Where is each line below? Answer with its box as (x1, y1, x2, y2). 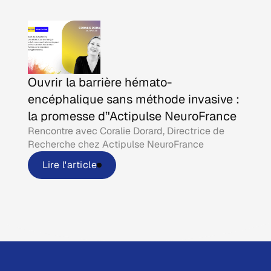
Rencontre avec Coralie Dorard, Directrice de (28, 124, 225, 137)
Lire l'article (42, 158, 97, 171)
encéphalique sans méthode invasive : (28, 91, 240, 107)
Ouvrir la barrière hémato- (28, 74, 172, 90)
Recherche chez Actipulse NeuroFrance (28, 137, 204, 151)
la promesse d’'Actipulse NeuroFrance (28, 108, 237, 124)
